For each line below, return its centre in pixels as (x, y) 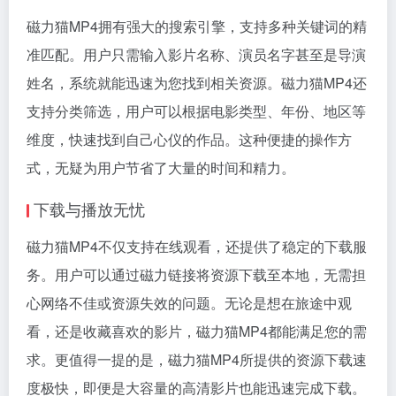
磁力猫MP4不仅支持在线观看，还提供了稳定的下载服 (197, 246)
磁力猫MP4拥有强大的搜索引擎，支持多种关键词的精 (197, 26)
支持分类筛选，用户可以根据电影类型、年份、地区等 (196, 110)
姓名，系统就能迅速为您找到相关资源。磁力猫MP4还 (197, 82)
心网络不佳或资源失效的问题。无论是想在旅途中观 (189, 302)
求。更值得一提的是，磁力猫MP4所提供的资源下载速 (197, 359)
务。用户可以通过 (83, 274)
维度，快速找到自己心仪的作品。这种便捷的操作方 (189, 139)
